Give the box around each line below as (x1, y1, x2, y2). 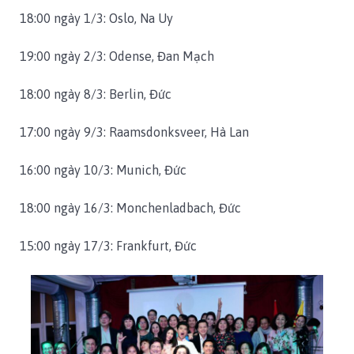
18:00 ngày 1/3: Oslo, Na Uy (20, 11, 173, 26)
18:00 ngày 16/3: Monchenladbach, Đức (20, 201, 241, 216)
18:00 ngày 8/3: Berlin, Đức (20, 87, 171, 102)
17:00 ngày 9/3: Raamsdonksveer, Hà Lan (20, 125, 249, 140)
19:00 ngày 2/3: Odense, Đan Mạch (20, 49, 214, 64)
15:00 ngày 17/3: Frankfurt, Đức (20, 239, 197, 254)
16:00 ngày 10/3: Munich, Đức (20, 163, 186, 178)
